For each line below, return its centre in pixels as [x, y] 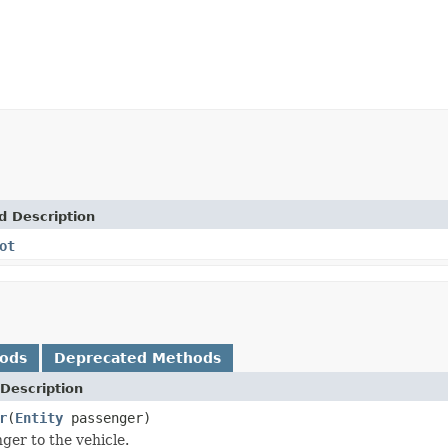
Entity [39, 417]
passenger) [107, 417]
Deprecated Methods [137, 357]
